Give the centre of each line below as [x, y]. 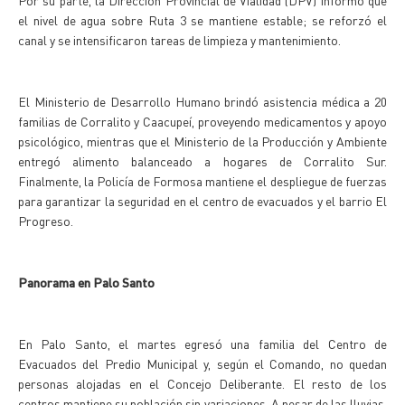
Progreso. [46, 221]
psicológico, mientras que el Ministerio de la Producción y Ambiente [202, 141]
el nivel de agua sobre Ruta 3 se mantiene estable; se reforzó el [202, 20]
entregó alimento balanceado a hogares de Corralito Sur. [202, 161]
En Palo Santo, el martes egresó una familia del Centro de [202, 344]
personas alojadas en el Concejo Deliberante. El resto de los [202, 383]
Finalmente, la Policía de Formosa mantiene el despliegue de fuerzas [202, 181]
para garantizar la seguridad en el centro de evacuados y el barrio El [202, 201]
